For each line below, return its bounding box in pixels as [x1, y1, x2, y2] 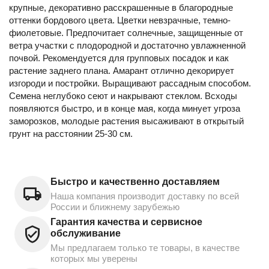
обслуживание [50, 228, 121, 238]
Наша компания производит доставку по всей [50, 190, 239, 201]
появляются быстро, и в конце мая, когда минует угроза [9, 103, 240, 113]
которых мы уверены [50, 253, 138, 264]
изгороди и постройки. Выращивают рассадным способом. [9, 77, 251, 88]
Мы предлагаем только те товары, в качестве [50, 242, 240, 253]
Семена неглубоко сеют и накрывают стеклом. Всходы [9, 90, 237, 101]
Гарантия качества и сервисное [50, 216, 202, 227]
